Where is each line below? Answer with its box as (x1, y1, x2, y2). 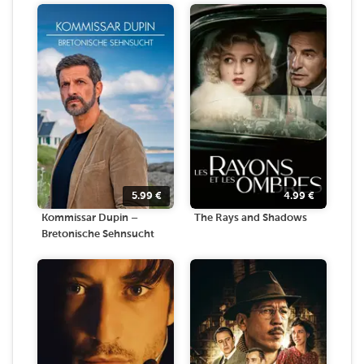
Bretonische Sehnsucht (41, 229, 154, 240)
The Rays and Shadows (194, 213, 307, 223)
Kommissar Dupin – (41, 213, 138, 223)
